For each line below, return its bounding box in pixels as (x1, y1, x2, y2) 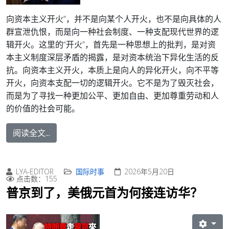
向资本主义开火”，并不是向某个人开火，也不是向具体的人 (6, 13, 221, 25)
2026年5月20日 (124, 166, 174, 176)
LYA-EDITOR (16, 166, 54, 176)
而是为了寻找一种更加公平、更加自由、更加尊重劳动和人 (6, 89, 219, 101)
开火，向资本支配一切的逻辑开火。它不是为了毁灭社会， (6, 77, 219, 88)
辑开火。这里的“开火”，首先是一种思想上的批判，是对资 (6, 38, 216, 50)
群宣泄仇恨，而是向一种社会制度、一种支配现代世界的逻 (6, 26, 219, 37)
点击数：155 (16, 173, 57, 184)
